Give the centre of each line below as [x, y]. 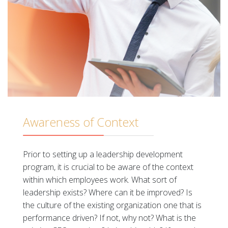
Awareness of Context [81, 122]
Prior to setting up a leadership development [103, 154]
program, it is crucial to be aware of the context [108, 167]
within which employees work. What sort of [100, 180]
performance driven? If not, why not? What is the [109, 218]
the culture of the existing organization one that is [112, 205]
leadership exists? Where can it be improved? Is [108, 192]
